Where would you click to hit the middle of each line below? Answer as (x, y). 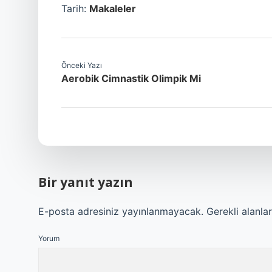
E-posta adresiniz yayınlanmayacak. (121, 211)
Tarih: (75, 8)
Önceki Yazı (82, 65)
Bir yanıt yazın (86, 182)
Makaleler (113, 8)
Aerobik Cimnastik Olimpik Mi (131, 78)
